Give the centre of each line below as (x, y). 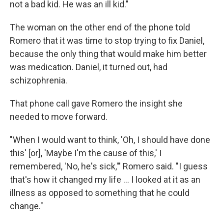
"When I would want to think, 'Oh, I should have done (110, 140)
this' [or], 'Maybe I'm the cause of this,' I (86, 153)
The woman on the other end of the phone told (100, 27)
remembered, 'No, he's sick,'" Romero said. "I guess (109, 166)
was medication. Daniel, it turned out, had (89, 67)
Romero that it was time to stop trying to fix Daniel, (107, 41)
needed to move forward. (59, 117)
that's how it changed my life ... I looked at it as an (105, 179)
